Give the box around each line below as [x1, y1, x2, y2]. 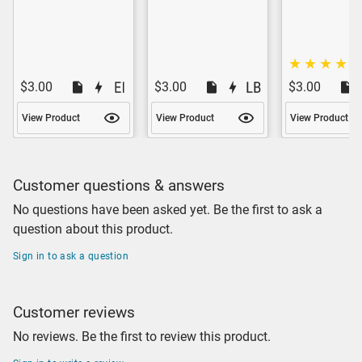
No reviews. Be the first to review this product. [13, 328, 271, 344]
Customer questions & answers [13, 175, 225, 195]
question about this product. [13, 221, 173, 237]
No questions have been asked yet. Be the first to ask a [13, 201, 322, 217]
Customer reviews [13, 302, 135, 322]
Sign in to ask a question [13, 250, 128, 262]
